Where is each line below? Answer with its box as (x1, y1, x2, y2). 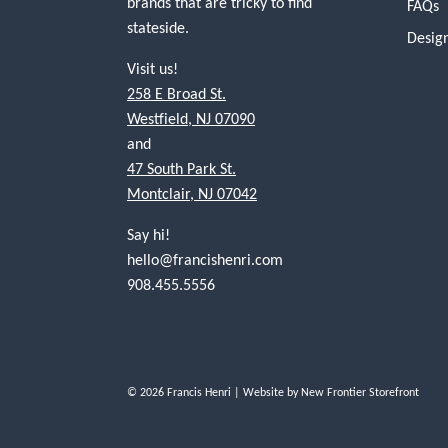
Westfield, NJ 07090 (127, 109, 255, 128)
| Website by (231, 385, 301, 399)
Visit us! (127, 59, 178, 78)
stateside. (127, 18, 189, 37)
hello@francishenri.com (127, 250, 283, 269)
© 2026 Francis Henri (127, 385, 231, 399)
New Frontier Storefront (301, 385, 419, 399)
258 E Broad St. (127, 84, 226, 103)
